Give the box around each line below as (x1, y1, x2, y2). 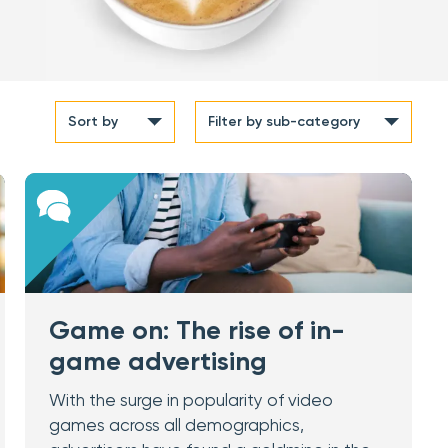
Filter (208, 115, 246, 129)
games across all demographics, (49, 418, 305, 435)
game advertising (49, 350, 268, 376)
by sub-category (246, 115, 360, 129)
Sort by (68, 115, 118, 129)
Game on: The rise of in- (49, 319, 346, 345)
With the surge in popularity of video (49, 393, 334, 410)
